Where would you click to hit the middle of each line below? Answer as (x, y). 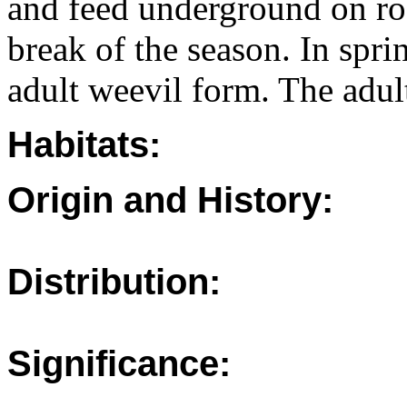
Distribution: (114, 282)
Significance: (119, 363)
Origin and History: (170, 200)
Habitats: (84, 144)
